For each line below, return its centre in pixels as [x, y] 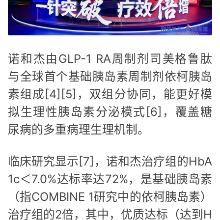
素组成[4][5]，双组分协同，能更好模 [110, 94]
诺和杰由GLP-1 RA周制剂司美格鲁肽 [110, 58]
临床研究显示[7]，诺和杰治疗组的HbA [110, 161]
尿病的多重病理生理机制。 [79, 129]
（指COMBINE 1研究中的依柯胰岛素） [110, 196]
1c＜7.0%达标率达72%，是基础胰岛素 [110, 179]
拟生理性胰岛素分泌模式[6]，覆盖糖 [110, 111]
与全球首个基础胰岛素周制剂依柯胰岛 [110, 76]
